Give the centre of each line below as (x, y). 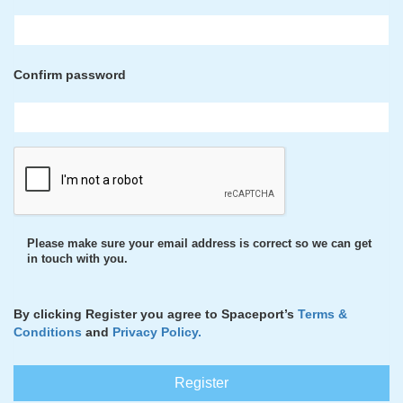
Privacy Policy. (157, 332)
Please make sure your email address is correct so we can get (199, 244)
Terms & (322, 314)
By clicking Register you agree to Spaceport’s (156, 314)
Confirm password (70, 75)
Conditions (48, 332)
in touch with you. (77, 259)
